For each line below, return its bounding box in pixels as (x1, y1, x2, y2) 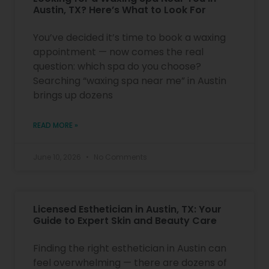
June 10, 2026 (33, 151, 83, 162)
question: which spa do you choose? (33, 59, 201, 73)
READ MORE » (33, 119, 78, 130)
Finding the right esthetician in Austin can (33, 241, 226, 255)
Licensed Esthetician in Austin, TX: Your (33, 202, 222, 216)
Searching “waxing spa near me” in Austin (33, 73, 226, 88)
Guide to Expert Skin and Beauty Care (33, 213, 217, 228)
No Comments (92, 151, 147, 162)
